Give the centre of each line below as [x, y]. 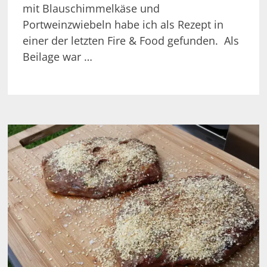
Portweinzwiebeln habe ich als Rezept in [123, 24]
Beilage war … [57, 56]
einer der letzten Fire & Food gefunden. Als [131, 40]
